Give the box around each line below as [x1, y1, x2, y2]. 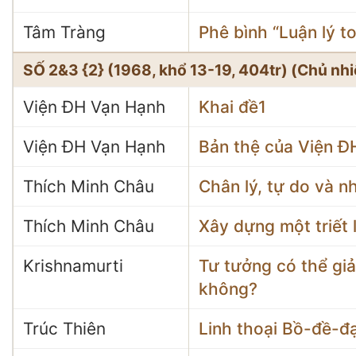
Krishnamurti [23, 256, 123, 276]
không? [199, 279, 257, 299]
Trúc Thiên [23, 319, 106, 339]
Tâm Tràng [23, 22, 106, 42]
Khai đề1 [199, 97, 266, 117]
